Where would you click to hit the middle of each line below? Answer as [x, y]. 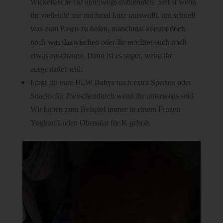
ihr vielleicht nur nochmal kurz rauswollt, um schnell [112, 15]
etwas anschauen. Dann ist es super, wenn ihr [101, 56]
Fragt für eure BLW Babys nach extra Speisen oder [111, 83]
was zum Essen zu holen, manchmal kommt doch [108, 29]
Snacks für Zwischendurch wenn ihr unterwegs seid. [112, 96]
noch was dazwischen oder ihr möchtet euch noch [108, 42]
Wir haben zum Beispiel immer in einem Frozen [105, 110]
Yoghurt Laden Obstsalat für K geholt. [90, 123]
